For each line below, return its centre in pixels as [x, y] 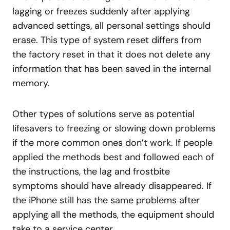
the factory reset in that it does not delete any [111, 54]
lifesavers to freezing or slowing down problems [114, 128]
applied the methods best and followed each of [113, 157]
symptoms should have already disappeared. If [112, 186]
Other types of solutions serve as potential [103, 114]
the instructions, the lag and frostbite [91, 171]
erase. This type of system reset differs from [107, 40]
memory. [31, 83]
